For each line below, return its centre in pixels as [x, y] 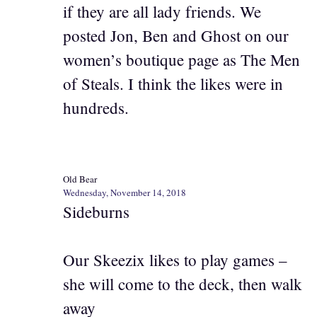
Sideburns [96, 211]
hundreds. [96, 108]
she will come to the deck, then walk [183, 284]
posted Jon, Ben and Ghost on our [176, 36]
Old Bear [80, 179]
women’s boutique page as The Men [181, 60]
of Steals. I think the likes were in [173, 84]
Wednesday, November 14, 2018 [125, 192]
